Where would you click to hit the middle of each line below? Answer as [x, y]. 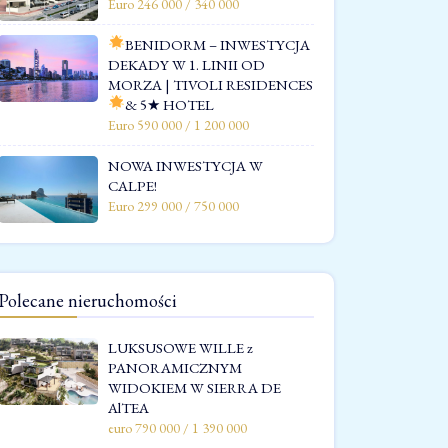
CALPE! [132, 185]
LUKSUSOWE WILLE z [180, 347]
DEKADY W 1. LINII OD [186, 64]
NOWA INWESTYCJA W [185, 165]
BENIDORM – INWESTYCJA [218, 44]
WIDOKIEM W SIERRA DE [194, 387]
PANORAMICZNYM [175, 367]
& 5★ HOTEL [170, 104]
